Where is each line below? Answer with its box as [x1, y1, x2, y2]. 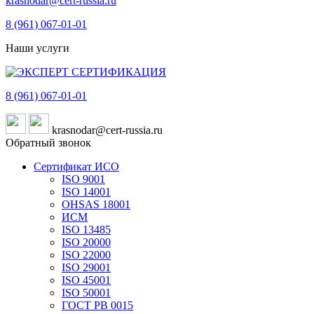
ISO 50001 [62, 287, 111, 299]
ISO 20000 [62, 236, 111, 248]
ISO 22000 [62, 249, 111, 261]
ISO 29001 [62, 261, 111, 273]
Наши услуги [6, 42, 69, 54]
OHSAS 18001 [62, 198, 130, 210]
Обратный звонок [6, 137, 91, 149]
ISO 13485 [62, 224, 111, 235]
